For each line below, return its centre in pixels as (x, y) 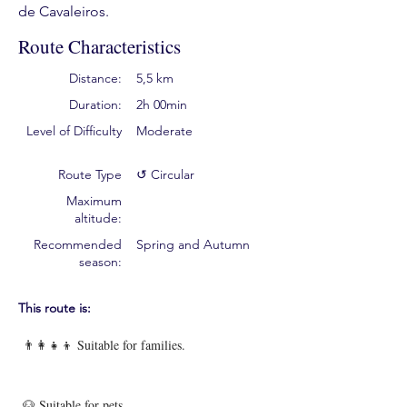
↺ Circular (165, 174)
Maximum (94, 201)
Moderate (164, 131)
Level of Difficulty (74, 131)
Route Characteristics (99, 46)
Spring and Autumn (193, 244)
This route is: (55, 308)
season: (100, 262)
